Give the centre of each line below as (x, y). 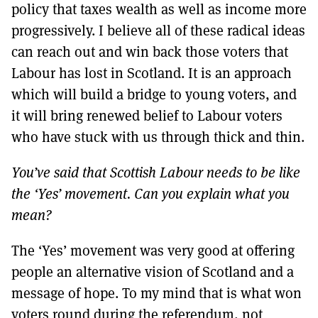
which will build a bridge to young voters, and (154, 94)
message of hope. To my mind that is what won (157, 292)
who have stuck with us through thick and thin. (158, 136)
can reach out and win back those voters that (150, 51)
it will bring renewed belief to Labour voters (147, 115)
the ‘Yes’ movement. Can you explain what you (150, 193)
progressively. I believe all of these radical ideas (158, 30)
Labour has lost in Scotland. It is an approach (152, 72)
